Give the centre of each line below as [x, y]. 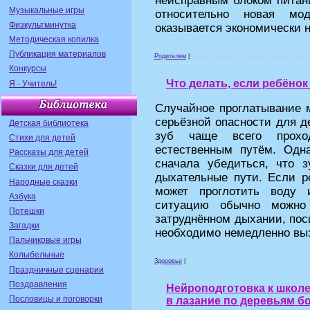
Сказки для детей [44, 167]
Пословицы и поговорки [56, 299]
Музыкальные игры [47, 10]
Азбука [22, 196]
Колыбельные [37, 255]
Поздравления [38, 284]
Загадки [24, 226]
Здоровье [168, 261]
